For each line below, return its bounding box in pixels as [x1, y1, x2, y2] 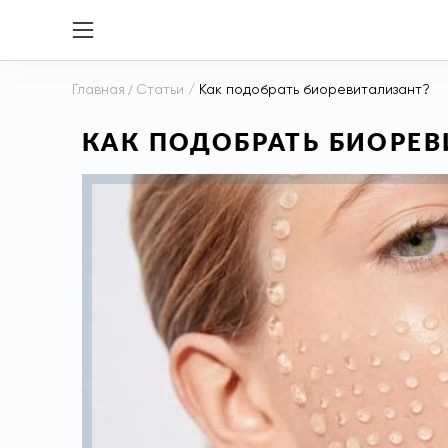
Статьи [136, 83, 184, 97]
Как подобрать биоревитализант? [199, 83, 430, 97]
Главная [72, 83, 125, 97]
